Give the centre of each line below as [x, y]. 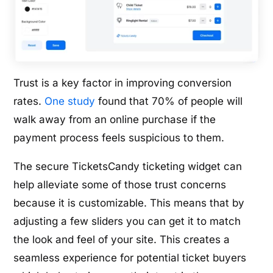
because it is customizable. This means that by [129, 203]
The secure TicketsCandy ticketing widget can [128, 166]
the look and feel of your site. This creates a [122, 239]
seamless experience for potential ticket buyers [130, 257]
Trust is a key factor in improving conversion [123, 83]
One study [70, 101]
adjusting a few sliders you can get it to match [127, 221]
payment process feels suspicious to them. [119, 137]
